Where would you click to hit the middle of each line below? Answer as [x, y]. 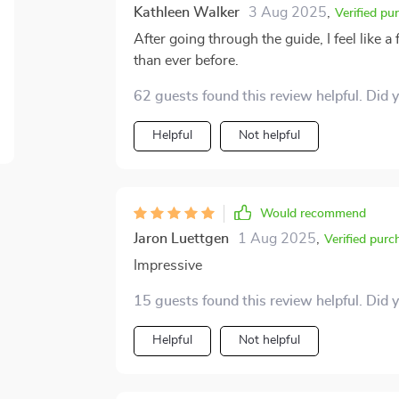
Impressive [167, 265]
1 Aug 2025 [277, 239]
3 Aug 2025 [287, 12]
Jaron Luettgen [181, 239]
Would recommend [313, 214]
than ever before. [186, 61]
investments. [173, 27]
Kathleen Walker [186, 12]
